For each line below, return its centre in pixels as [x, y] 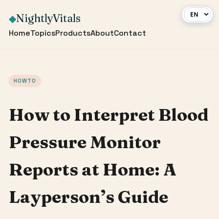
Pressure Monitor [85, 142]
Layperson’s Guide [88, 197]
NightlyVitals [48, 18]
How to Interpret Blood [108, 115]
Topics [43, 33]
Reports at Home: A [92, 170]
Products [73, 33]
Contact [130, 33]
